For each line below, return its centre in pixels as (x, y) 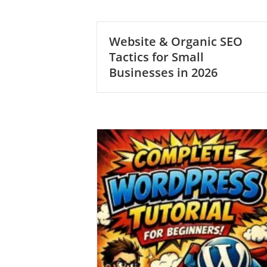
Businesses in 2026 (163, 72)
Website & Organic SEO (176, 41)
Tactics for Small (156, 57)
